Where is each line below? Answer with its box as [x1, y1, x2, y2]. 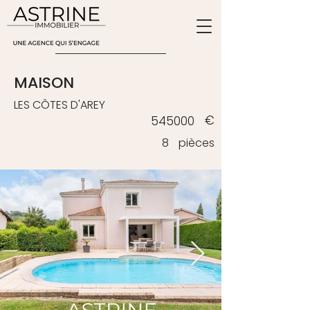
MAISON [14, 72, 74, 93]
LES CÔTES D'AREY [14, 97, 105, 113]
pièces [176, 135, 215, 151]
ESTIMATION [73, 60, 145, 76]
